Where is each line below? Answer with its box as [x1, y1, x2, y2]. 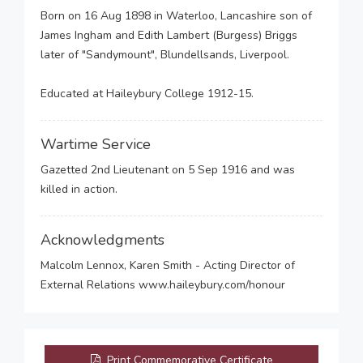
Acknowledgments [41, 230, 164, 250]
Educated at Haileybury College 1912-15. [41, 86, 254, 101]
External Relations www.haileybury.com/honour [41, 277, 285, 293]
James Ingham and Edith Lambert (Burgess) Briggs [41, 28, 297, 43]
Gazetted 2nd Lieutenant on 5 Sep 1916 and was [41, 162, 295, 177]
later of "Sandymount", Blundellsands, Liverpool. [41, 47, 289, 62]
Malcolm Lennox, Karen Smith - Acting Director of [41, 258, 295, 273]
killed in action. [41, 181, 117, 197]
